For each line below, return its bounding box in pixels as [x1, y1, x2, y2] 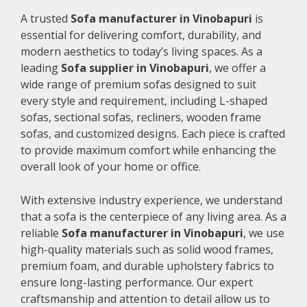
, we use [243, 225, 284, 241]
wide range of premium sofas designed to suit [21, 76, 256, 92]
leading [21, 60, 61, 75]
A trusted [21, 10, 71, 26]
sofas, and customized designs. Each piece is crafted [21, 125, 285, 141]
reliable [21, 225, 62, 241]
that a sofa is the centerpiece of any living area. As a [21, 208, 286, 224]
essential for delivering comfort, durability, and [21, 27, 261, 42]
